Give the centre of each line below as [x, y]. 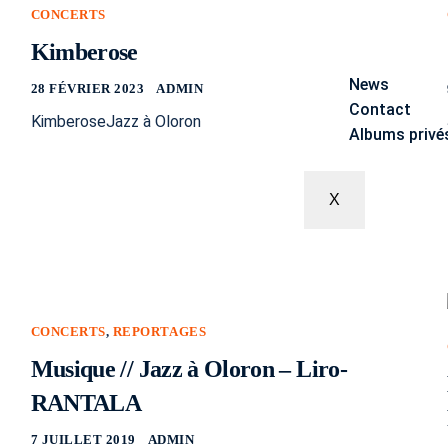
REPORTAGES [159, 331]
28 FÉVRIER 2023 [87, 88]
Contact [380, 109]
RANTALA [86, 402]
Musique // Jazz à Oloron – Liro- [188, 368]
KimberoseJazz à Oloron [115, 121]
